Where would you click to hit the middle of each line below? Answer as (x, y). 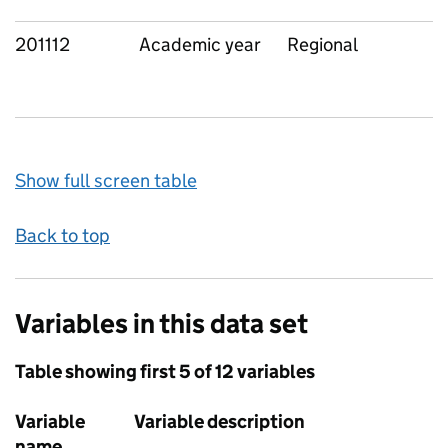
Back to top (62, 235)
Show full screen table (106, 180)
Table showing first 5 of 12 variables (165, 371)
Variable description (219, 421)
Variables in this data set (161, 323)
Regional (322, 44)
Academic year (200, 44)
